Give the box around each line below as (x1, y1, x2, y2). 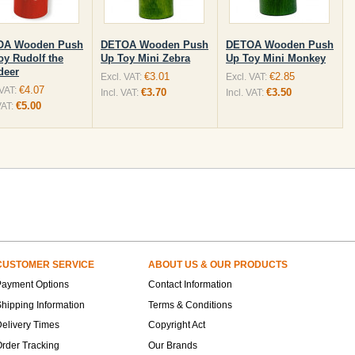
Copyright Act (148, 319, 205, 330)
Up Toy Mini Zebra (101, 52, 190, 64)
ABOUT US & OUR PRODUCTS (148, 259, 288, 270)
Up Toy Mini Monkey (226, 52, 326, 64)
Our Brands (148, 340, 197, 351)
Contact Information (148, 279, 232, 290)
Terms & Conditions (148, 300, 232, 311)
